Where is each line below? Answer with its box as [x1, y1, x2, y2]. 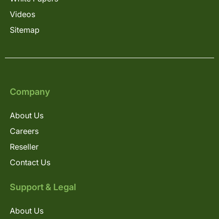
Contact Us [10, 157, 50, 167]
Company [10, 86, 50, 97]
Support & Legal [10, 181, 76, 192]
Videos [10, 9, 35, 19]
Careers [10, 126, 39, 136]
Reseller [10, 141, 39, 152]
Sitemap [10, 24, 40, 35]
